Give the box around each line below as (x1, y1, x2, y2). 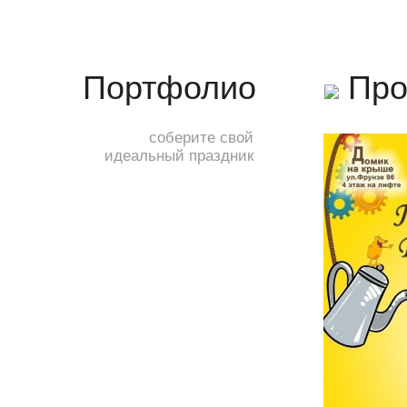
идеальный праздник (104, 146, 253, 165)
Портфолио (83, 69, 256, 107)
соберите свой (149, 128, 253, 147)
